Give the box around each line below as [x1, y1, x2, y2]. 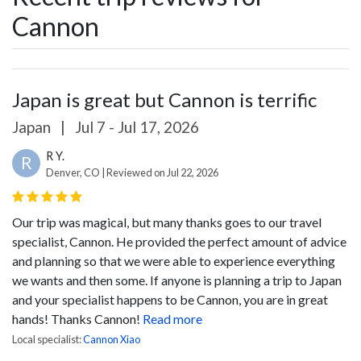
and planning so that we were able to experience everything [12, 252, 335, 268]
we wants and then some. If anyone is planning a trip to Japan [12, 272, 342, 288]
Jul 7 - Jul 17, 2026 [72, 117, 199, 136]
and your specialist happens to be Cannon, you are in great [12, 291, 328, 307]
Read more [143, 310, 202, 326]
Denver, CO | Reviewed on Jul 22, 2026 [46, 165, 218, 179]
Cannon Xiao [83, 332, 140, 346]
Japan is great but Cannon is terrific [12, 87, 317, 111]
